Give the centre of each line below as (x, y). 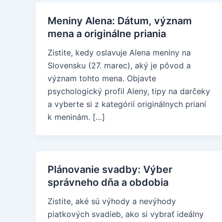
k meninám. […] (76, 117)
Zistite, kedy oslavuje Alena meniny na (119, 53)
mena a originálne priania (107, 34)
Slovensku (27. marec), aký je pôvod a (119, 65)
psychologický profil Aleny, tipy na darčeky (129, 91)
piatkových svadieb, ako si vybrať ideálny (126, 214)
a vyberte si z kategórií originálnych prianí (127, 104)
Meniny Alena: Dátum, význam (120, 21)
